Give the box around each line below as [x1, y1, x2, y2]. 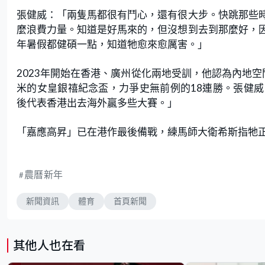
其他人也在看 [13, 238, 86, 252]
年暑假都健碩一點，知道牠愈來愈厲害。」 [17, 37, 208, 50]
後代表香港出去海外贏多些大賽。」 [17, 96, 177, 109]
